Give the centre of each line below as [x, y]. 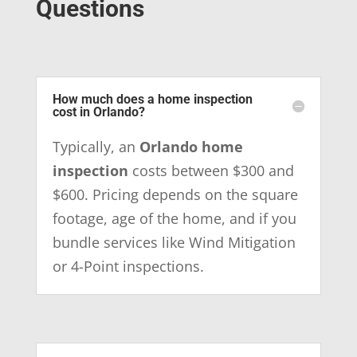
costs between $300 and [211, 170]
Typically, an [96, 146]
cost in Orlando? [98, 112]
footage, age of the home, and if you [174, 218]
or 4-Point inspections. [128, 266]
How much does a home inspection [152, 99]
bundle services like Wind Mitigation [174, 242]
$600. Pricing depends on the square [175, 194]
